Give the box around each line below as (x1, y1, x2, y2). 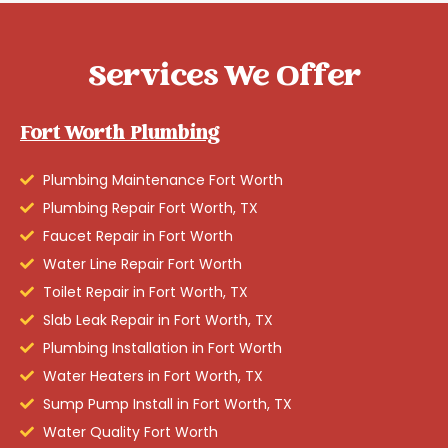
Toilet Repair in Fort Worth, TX (42, 282, 248, 303)
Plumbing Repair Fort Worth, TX (42, 198, 258, 219)
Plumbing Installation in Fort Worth (42, 338, 282, 359)
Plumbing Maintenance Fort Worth (42, 170, 283, 191)
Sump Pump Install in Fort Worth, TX (42, 394, 292, 415)
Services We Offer (88, 54, 360, 103)
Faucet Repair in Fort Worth (42, 226, 233, 247)
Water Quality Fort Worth (42, 422, 218, 443)
